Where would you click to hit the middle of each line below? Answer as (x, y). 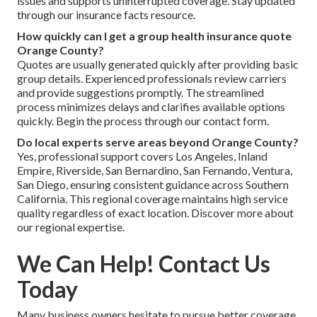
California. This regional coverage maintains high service (152, 198)
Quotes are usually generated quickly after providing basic (158, 64)
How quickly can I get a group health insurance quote (154, 35)
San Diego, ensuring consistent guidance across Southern (153, 184)
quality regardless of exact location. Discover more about (155, 212)
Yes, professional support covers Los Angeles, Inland (142, 156)
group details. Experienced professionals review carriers (152, 78)
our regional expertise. (71, 226)
